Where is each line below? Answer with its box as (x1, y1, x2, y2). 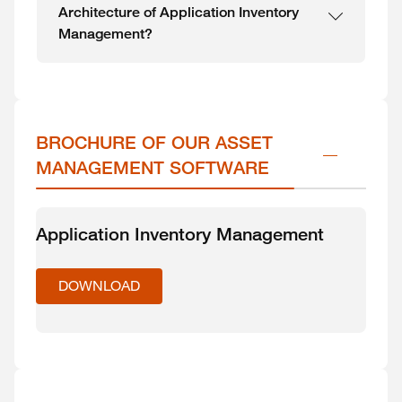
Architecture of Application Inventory (58, 4, 299, 21)
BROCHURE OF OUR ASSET (36, 132, 273, 153)
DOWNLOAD (58, 276, 140, 294)
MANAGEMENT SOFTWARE (36, 157, 269, 179)
